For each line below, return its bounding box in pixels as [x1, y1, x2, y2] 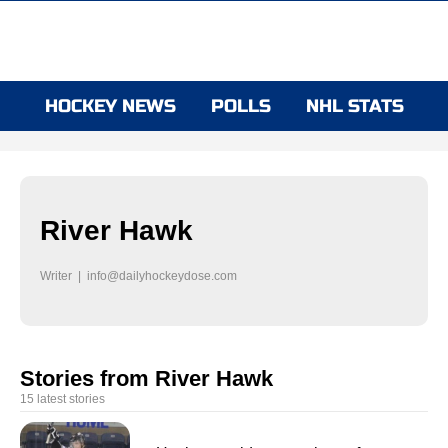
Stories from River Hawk [20, 365, 273, 391]
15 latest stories [20, 391, 105, 406]
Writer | [40, 268, 87, 283]
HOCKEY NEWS [44, 95, 176, 117]
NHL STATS [305, 95, 404, 117]
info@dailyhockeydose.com [87, 268, 237, 283]
